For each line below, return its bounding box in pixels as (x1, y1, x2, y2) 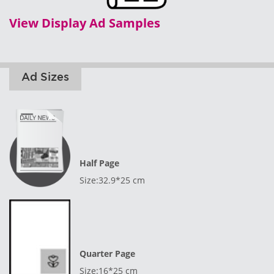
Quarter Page (80, 248, 135, 260)
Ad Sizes (21, 70, 69, 83)
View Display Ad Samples (9, 15, 160, 32)
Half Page (80, 157, 119, 169)
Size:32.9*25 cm (80, 174, 145, 187)
